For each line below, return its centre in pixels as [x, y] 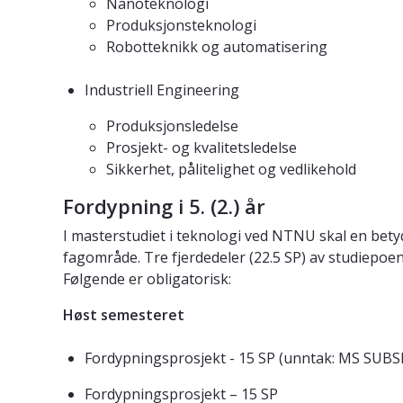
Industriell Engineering [162, 90]
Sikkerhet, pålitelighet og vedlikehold [231, 170]
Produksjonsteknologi [181, 26]
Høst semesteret [124, 315]
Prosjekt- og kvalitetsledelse [201, 148]
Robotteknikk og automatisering [217, 47]
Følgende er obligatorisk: [147, 279]
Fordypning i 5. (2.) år [164, 206]
